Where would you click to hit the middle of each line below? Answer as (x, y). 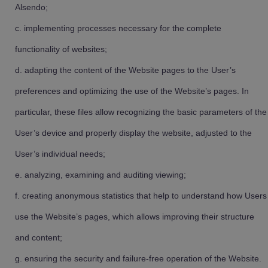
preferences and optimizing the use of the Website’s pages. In (132, 91)
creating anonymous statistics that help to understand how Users (144, 196)
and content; (39, 237)
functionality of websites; (61, 49)
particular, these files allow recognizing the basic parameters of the (141, 112)
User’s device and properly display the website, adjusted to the (133, 133)
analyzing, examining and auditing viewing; (105, 175)
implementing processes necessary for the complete (123, 28)
